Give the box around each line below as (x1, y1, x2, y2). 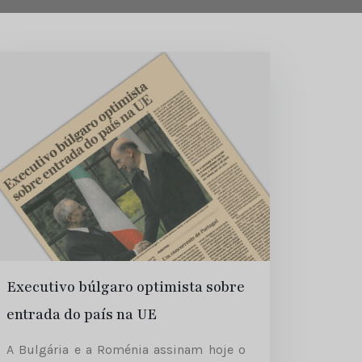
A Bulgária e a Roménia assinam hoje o (6, 342, 246, 358)
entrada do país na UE (6, 305, 157, 325)
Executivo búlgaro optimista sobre (6, 277, 245, 297)
